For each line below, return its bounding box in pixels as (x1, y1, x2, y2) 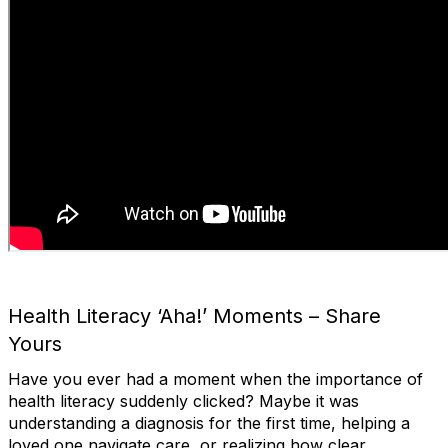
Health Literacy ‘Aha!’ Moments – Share (8, 304, 381, 329)
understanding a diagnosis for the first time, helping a (8, 413, 410, 434)
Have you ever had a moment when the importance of (8, 369, 423, 390)
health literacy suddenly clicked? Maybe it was (8, 391, 359, 412)
